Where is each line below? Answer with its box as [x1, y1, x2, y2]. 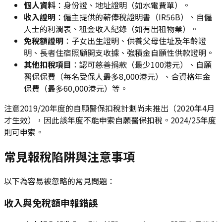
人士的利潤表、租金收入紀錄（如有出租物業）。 [24, 22, 198, 35]
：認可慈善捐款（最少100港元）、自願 [71, 58, 212, 70]
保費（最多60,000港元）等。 [24, 82, 128, 94]
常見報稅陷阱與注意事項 [4, 147, 135, 165]
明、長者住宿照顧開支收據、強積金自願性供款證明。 [24, 46, 214, 58]
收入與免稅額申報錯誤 [4, 196, 98, 210]
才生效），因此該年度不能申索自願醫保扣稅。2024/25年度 [4, 113, 216, 126]
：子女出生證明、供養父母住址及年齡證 [63, 34, 206, 47]
